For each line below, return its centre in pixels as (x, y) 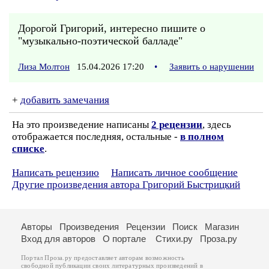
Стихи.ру (174, 239)
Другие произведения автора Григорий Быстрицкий (126, 185)
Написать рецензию (56, 173)
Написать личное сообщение (174, 173)
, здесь (217, 125)
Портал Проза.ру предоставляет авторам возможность (103, 258)
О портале (124, 239)
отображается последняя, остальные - (96, 137)
